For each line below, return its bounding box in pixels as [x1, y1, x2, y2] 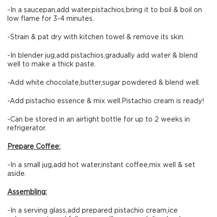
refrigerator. [7, 125, 46, 132]
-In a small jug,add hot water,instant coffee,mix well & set [7, 162, 195, 169]
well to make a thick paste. [7, 61, 96, 68]
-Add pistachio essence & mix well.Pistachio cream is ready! [7, 98, 204, 105]
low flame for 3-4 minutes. [7, 15, 94, 22]
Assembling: [7, 189, 47, 196]
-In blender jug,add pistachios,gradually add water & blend [7, 52, 198, 59]
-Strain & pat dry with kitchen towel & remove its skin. [7, 34, 185, 41]
